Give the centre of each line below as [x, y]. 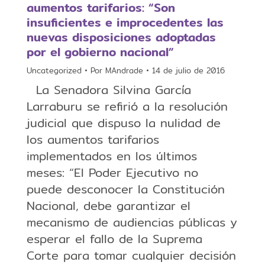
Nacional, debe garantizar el [109, 206]
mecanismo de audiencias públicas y [132, 222]
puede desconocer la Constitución [126, 189]
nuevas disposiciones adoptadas [121, 37]
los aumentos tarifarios [93, 140]
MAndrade [124, 71]
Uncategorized [54, 71]
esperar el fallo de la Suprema [114, 239]
